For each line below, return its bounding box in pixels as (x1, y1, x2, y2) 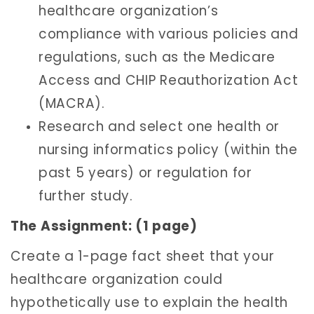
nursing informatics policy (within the (39, 140, 298, 160)
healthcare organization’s (39, 1, 219, 21)
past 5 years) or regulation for (39, 163, 252, 183)
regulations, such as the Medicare (39, 48, 276, 67)
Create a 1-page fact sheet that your (11, 247, 275, 266)
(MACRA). (39, 94, 105, 114)
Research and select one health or (39, 117, 280, 137)
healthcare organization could (11, 270, 223, 289)
